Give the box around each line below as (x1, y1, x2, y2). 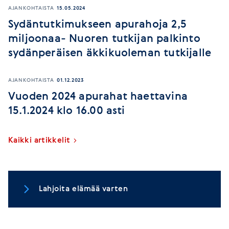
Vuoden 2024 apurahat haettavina (8, 91, 188, 102)
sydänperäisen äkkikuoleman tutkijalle (8, 48, 212, 59)
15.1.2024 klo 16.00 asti (8, 106, 125, 117)
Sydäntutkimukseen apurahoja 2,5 (8, 19, 187, 30)
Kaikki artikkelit (8, 137, 71, 144)
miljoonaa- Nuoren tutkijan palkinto (8, 34, 200, 44)
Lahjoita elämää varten (39, 186, 128, 193)
